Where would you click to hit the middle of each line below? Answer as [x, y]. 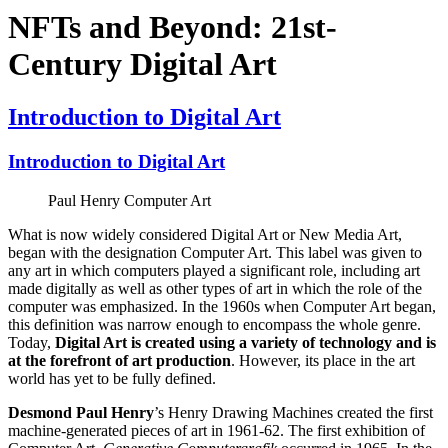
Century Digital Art [142, 63]
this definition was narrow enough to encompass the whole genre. [214, 324]
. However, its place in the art [323, 360]
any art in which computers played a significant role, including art [214, 270]
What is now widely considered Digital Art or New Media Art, [205, 234]
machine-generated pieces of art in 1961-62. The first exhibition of [216, 430]
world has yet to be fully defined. [112, 378]
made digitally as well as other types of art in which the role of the [215, 288]
